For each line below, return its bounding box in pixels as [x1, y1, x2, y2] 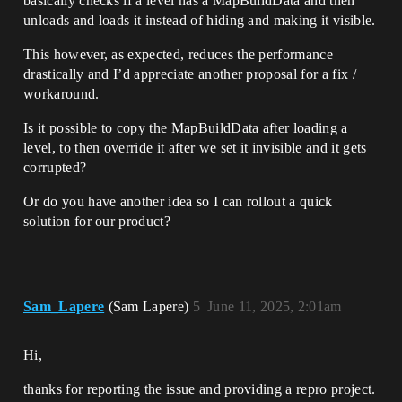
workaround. [23, 86, 100, 101]
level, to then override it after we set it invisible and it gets [23, 140, 367, 155]
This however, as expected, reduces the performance [23, 47, 334, 62]
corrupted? [23, 160, 87, 175]
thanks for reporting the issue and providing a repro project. [23, 381, 376, 397]
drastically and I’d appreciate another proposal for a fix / [23, 66, 356, 82]
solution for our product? [23, 214, 171, 229]
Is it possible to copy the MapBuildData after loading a [23, 120, 348, 135]
